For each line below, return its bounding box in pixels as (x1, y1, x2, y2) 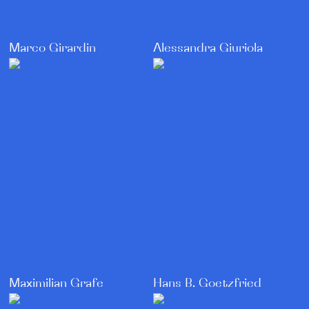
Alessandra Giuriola (152, 42, 263, 55)
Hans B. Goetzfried (152, 277, 261, 290)
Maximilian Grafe (9, 277, 104, 290)
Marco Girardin (9, 42, 97, 55)
